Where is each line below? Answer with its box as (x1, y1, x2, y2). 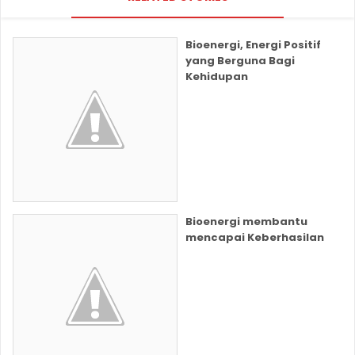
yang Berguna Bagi (185, 53, 295, 69)
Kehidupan (185, 69, 248, 85)
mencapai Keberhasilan (185, 230, 324, 246)
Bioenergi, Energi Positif (185, 37, 321, 53)
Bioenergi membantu (185, 214, 307, 230)
